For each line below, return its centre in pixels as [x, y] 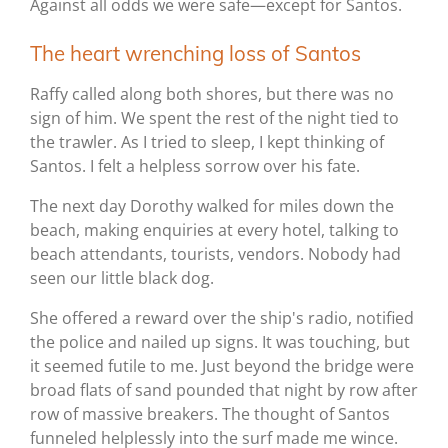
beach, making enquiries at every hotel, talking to [214, 230]
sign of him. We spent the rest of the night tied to [214, 118]
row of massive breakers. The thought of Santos [210, 414]
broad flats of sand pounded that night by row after [224, 390]
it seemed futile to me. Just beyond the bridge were [222, 366]
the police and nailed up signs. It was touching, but [220, 342]
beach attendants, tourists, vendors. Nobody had [215, 254]
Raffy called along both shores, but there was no [212, 94]
